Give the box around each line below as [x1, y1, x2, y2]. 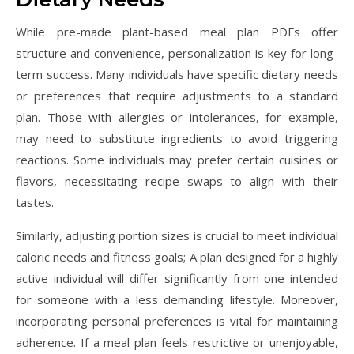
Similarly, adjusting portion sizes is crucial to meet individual [16, 228, 338, 243]
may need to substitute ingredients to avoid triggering [16, 130, 338, 146]
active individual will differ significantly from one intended [16, 270, 338, 286]
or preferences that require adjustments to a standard [16, 88, 338, 104]
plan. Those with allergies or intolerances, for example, [16, 109, 338, 125]
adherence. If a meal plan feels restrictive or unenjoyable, [16, 334, 338, 350]
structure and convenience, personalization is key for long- [16, 45, 338, 61]
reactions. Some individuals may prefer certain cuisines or [16, 152, 338, 168]
